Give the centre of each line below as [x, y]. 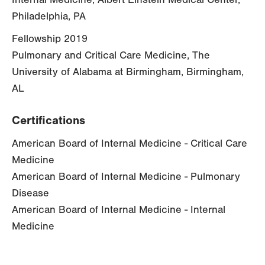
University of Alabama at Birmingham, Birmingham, [128, 72]
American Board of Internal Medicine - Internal [119, 210]
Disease [30, 193]
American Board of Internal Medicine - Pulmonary [126, 177]
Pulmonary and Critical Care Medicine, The [111, 56]
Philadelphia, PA [49, 17]
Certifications [49, 121]
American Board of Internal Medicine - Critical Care [130, 144]
